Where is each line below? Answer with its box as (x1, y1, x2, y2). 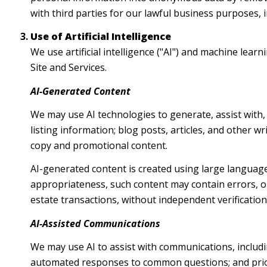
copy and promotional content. (30, 139, 167, 153)
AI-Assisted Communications (30, 216, 160, 230)
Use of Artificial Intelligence (30, 30, 171, 44)
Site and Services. (30, 61, 107, 74)
